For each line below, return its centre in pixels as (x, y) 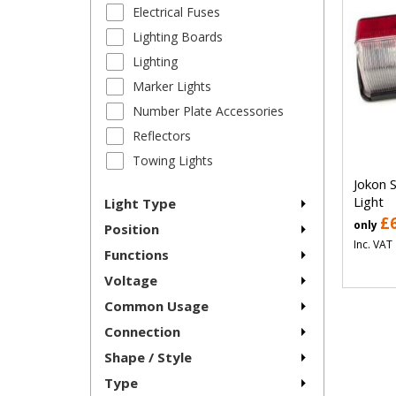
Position (132, 229)
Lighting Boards (178, 37)
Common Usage (156, 306)
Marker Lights (172, 87)
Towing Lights (173, 161)
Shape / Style (148, 358)
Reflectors (162, 136)
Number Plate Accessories (208, 111)
